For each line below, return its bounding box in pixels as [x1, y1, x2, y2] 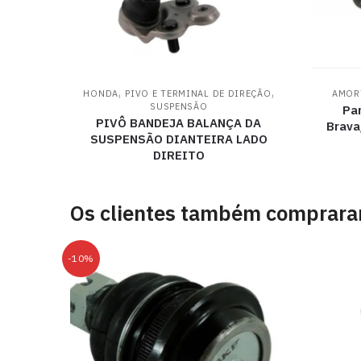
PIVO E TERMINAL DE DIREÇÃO [125, 88, 272, 100]
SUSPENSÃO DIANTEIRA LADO [89, 131, 268, 147]
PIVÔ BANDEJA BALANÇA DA [96, 115, 262, 131]
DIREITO [152, 147, 205, 164]
